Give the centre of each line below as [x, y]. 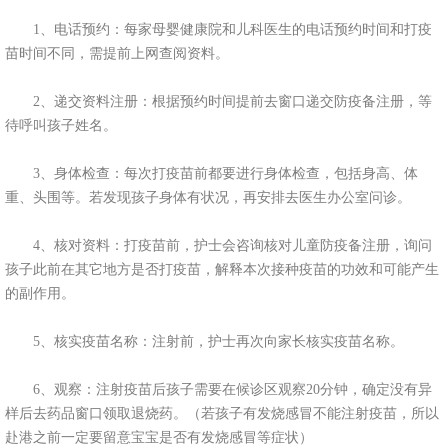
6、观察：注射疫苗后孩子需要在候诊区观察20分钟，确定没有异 [218, 389]
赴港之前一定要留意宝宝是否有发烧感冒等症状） [158, 437]
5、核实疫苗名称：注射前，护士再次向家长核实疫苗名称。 [204, 341]
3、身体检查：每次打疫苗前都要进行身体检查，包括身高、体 [211, 173]
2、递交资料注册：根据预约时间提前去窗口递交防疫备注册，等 [218, 101]
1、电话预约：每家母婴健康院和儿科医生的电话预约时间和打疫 [218, 29]
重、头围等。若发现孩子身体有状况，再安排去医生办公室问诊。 [207, 197]
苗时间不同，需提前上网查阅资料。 [116, 53]
